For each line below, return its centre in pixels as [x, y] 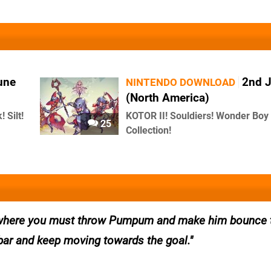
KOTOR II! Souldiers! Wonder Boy [197, 116]
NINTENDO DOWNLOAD [181, 82]
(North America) [168, 98]
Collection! [149, 130]
